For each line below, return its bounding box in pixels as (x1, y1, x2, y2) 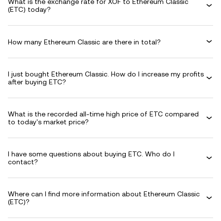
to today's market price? (8, 118, 89, 126)
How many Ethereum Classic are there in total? (8, 37, 161, 46)
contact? (8, 158, 38, 166)
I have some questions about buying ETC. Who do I (8, 150, 175, 158)
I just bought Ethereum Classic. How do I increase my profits (8, 70, 204, 78)
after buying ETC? (8, 78, 66, 86)
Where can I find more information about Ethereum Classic (8, 190, 200, 198)
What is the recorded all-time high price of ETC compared (8, 110, 199, 118)
